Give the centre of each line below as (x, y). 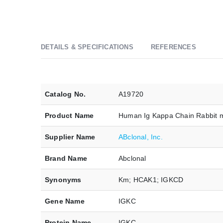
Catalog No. (65, 94)
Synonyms (63, 180)
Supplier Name (70, 137)
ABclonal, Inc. (141, 137)
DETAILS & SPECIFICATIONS (87, 47)
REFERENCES (173, 47)
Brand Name (66, 159)
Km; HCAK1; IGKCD (151, 180)
